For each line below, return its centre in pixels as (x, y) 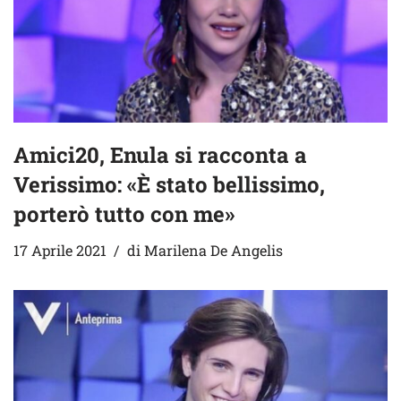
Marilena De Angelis (213, 251)
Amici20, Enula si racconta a (160, 155)
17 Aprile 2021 (60, 251)
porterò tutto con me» (124, 214)
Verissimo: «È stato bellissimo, (169, 185)
